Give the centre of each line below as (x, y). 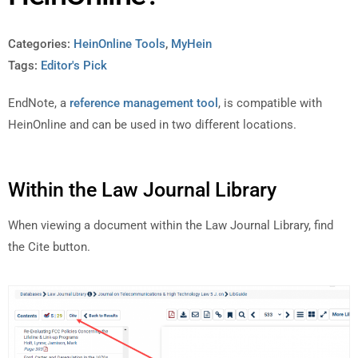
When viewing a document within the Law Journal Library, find (171, 225)
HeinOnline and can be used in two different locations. (152, 125)
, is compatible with (270, 103)
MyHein (191, 44)
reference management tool (144, 103)
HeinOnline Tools (119, 44)
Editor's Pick (74, 66)
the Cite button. (49, 247)
